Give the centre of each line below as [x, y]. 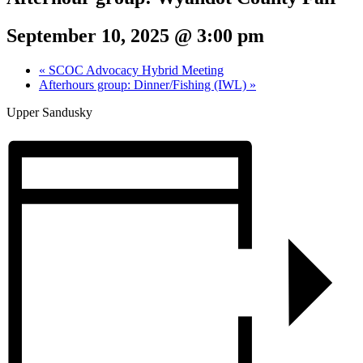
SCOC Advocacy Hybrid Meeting [135, 70]
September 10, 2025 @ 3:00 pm [135, 35]
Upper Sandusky [49, 112]
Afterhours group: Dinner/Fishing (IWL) [144, 84]
